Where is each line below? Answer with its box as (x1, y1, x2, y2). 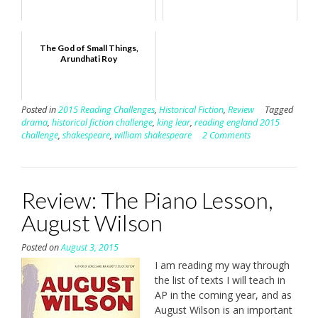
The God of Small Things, (39, 42, 138, 53)
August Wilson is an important (155, 302, 292, 317)
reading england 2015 (194, 116, 280, 128)
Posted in (21, 103, 58, 116)
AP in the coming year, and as (155, 287, 292, 302)
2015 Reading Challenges (58, 103, 155, 116)
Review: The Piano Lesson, (21, 185, 273, 214)
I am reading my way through (155, 258, 290, 272)
